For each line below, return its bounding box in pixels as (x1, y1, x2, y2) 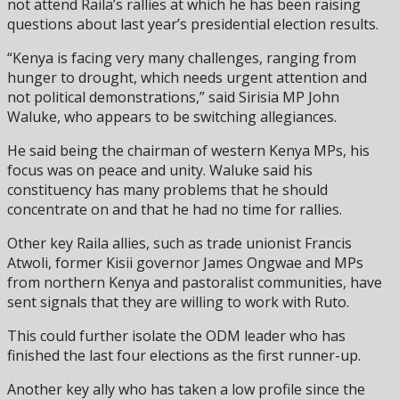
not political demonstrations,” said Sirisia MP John (7, 86, 339, 107)
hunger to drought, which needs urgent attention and (7, 67, 367, 87)
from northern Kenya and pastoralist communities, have (7, 272, 382, 292)
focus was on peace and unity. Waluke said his (7, 159, 313, 180)
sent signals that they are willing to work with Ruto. (7, 291, 349, 312)
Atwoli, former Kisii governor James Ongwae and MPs (7, 252, 363, 273)
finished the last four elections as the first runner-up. (7, 345, 361, 365)
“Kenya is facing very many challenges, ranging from (7, 47, 356, 68)
